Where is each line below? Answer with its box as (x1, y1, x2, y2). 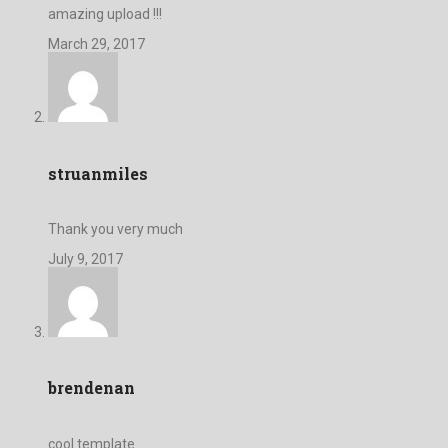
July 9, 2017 (48, 250, 123, 267)
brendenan (48, 377, 135, 399)
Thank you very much (48, 220, 183, 237)
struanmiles (48, 162, 148, 184)
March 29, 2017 (48, 36, 145, 53)
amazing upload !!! (48, 6, 162, 23)
